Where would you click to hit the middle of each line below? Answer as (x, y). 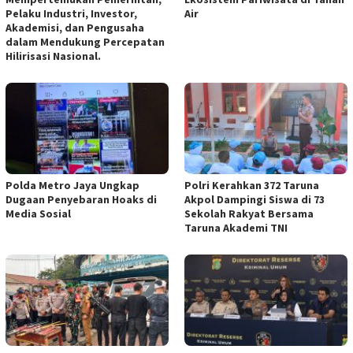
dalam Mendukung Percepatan (85, 42)
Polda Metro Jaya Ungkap (72, 186)
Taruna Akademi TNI (236, 228)
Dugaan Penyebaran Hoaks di (81, 200)
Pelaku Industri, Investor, (71, 14)
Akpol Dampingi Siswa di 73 (255, 200)
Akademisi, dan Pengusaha (75, 28)
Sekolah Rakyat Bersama (249, 214)
